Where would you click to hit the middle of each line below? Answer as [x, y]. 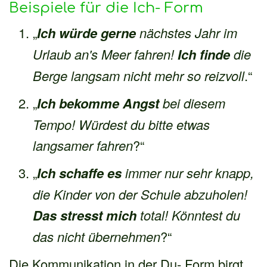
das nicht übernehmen [97, 236]
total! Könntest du [188, 215]
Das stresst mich [85, 215]
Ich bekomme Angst [100, 103]
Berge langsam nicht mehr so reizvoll [139, 75]
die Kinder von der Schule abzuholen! [140, 194]
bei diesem [194, 103]
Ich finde [204, 54]
